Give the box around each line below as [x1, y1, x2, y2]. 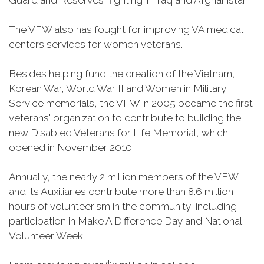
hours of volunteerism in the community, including [9, 200, 237, 212]
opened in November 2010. [9, 141, 134, 153]
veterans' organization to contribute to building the [9, 112, 241, 124]
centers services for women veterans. [9, 38, 183, 50]
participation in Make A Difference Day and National [9, 215, 242, 227]
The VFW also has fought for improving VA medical [9, 24, 243, 35]
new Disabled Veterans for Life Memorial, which [9, 127, 228, 138]
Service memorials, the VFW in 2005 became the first [9, 97, 253, 109]
